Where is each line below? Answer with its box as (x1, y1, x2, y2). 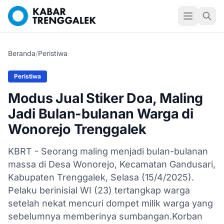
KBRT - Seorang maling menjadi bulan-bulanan (8, 146, 208, 156)
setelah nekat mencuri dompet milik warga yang (8, 198, 213, 208)
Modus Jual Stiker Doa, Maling (8, 90, 203, 106)
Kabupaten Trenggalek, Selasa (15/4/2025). (8, 172, 194, 182)
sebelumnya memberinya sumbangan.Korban (8, 211, 202, 221)
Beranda (8, 49, 35, 57)
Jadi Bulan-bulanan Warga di (8, 105, 193, 122)
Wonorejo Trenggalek (8, 121, 146, 137)
